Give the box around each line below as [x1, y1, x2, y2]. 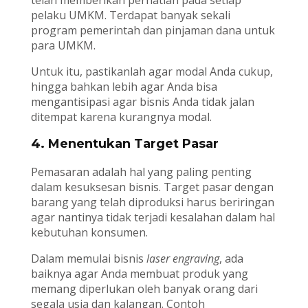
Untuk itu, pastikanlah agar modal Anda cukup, [30, 64, 273, 80]
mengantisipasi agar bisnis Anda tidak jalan [30, 94, 254, 110]
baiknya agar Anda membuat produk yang [30, 266, 248, 282]
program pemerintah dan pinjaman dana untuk [30, 23, 275, 38]
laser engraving [146, 251, 219, 267]
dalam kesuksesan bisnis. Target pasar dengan [30, 179, 274, 195]
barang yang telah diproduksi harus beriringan [30, 195, 274, 210]
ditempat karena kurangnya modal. [30, 109, 212, 125]
